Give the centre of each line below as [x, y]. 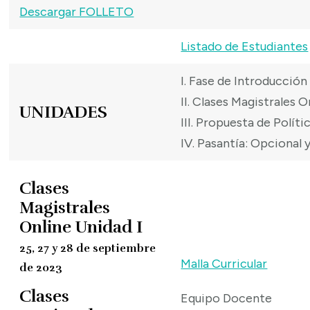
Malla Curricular [224, 264]
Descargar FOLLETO [77, 12]
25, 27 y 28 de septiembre [88, 249]
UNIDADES [64, 112]
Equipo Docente [227, 299]
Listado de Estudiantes [245, 47]
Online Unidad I [81, 227]
